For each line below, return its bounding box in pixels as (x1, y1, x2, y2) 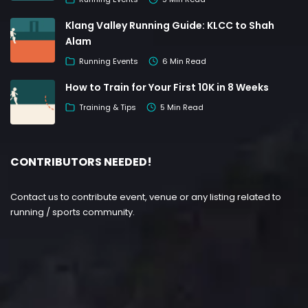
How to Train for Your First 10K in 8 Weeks (65, 80, 269, 95)
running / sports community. (10, 206, 135, 219)
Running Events (79, 55, 138, 67)
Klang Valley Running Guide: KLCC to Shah (65, 19, 274, 33)
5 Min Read (160, 101, 203, 113)
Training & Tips (79, 101, 136, 113)
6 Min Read (162, 55, 206, 67)
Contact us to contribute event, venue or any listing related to (10, 190, 281, 204)
